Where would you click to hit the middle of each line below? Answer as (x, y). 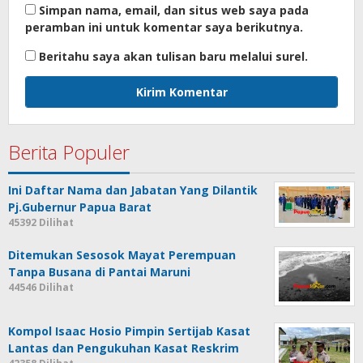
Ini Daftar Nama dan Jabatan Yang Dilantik (133, 190)
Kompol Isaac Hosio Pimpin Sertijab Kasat (129, 331)
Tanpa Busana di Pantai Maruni (99, 272)
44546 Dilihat (41, 288)
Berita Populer (69, 152)
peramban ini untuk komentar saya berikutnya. (164, 28)
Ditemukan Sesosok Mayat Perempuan (122, 255)
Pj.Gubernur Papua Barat (80, 207)
